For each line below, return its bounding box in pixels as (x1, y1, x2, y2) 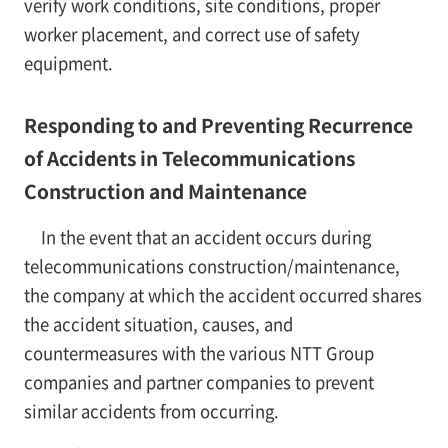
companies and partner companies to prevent (23, 369, 374, 394)
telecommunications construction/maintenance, (23, 253, 400, 278)
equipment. (23, 50, 113, 75)
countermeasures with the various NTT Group (23, 340, 374, 365)
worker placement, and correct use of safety (23, 21, 360, 46)
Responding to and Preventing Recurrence (23, 110, 413, 139)
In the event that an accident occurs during (40, 224, 371, 249)
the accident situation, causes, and (23, 311, 293, 336)
